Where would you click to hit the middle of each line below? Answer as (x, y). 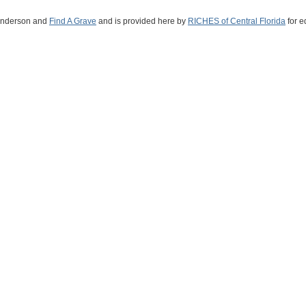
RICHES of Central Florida (237, 21)
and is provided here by (142, 21)
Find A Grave (73, 21)
